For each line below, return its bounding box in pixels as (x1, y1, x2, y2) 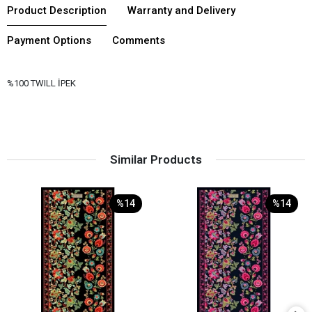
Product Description (7, 3, 107, 17)
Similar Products (110, 152, 202, 166)
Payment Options (7, 33, 91, 47)
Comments (112, 33, 165, 47)
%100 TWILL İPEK (7, 77, 76, 88)
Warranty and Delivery (127, 3, 235, 17)
